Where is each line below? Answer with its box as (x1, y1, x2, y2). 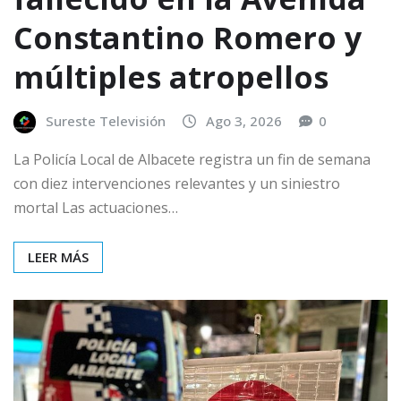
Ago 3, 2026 (206, 111, 282, 130)
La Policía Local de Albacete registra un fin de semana (13, 149, 371, 170)
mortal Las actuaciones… (13, 198, 178, 218)
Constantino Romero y (13, 16, 362, 58)
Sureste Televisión (46, 111, 166, 130)
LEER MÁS (28, 248, 89, 267)
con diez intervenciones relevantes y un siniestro (13, 174, 340, 194)
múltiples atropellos (13, 55, 328, 98)
